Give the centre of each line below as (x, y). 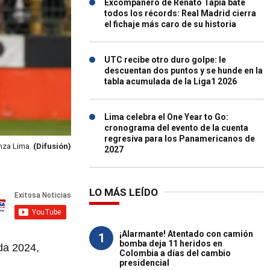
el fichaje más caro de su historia (170, 24)
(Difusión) (52, 146)
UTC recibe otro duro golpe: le (165, 60)
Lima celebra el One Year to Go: (166, 117)
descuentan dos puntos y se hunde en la (184, 71)
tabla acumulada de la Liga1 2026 (171, 81)
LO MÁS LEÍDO (124, 192)
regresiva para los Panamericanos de (180, 139)
